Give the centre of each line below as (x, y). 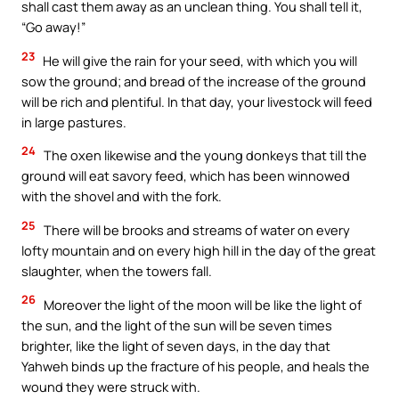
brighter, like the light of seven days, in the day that (176, 345)
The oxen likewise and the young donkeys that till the (204, 155)
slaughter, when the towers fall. (117, 271)
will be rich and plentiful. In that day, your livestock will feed (197, 101)
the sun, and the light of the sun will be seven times (177, 325)
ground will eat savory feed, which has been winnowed (186, 176)
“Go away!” (53, 27)
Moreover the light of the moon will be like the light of (201, 304)
